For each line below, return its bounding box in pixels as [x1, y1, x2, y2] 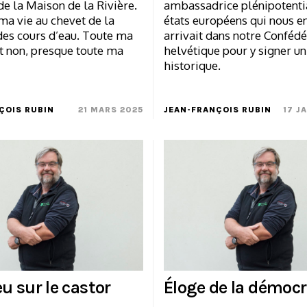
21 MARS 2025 [78, 104, 143, 114]
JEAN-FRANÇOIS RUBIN [164, 104, 271, 114]
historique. [164, 58, 221, 73]
